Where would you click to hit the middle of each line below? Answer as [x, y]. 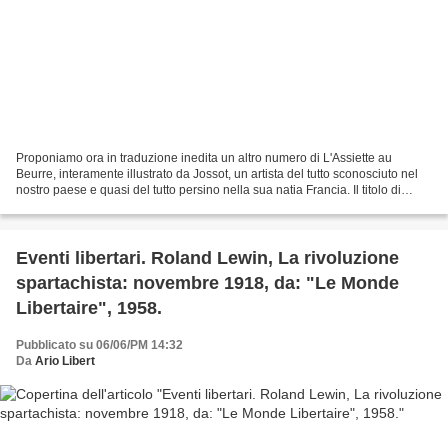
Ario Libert [65, 361]
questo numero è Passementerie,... [110, 206]
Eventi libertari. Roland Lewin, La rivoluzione [207, 258]
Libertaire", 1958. [89, 308]
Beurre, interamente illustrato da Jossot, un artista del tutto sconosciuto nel [217, 174]
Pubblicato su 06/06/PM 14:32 [99, 345]
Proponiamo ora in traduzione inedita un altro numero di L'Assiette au [204, 158]
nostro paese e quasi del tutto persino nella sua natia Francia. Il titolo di [208, 190]
